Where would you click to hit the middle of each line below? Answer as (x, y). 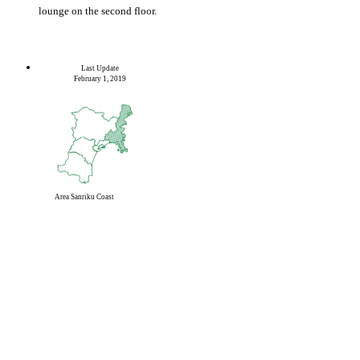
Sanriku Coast (92, 196)
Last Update (100, 68)
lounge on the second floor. (98, 10)
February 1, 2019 (100, 78)
